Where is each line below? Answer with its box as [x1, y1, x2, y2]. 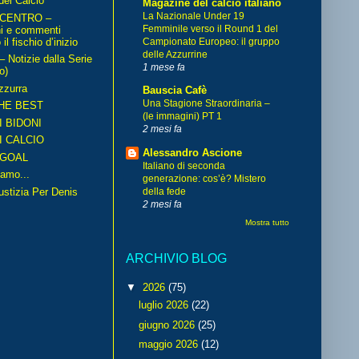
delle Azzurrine [143, 48, 208, 60]
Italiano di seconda [143, 159, 225, 171]
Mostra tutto [245, 218, 289, 228]
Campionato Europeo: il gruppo [143, 35, 280, 47]
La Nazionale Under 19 [143, 10, 244, 22]
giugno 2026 [138, 318, 198, 331]
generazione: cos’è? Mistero [143, 172, 266, 184]
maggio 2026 [138, 338, 201, 351]
